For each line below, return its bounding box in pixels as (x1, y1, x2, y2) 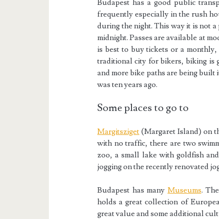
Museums (167, 185, 201, 196)
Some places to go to (97, 101, 189, 115)
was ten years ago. (97, 80, 158, 90)
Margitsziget (97, 127, 140, 137)
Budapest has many (97, 185, 168, 196)
